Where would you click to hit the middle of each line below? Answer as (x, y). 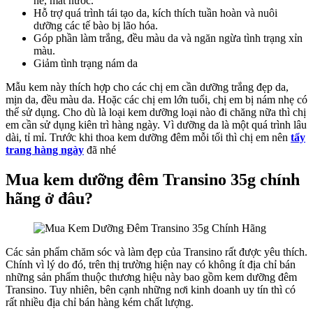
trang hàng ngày (45, 150)
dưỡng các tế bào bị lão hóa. (96, 26)
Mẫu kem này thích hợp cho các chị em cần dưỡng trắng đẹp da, (147, 87)
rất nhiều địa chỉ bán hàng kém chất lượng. (100, 303)
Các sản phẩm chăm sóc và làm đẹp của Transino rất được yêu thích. (156, 252)
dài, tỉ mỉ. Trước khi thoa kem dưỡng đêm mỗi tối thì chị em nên (148, 138)
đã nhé (100, 150)
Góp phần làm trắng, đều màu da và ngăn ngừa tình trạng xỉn (168, 38)
